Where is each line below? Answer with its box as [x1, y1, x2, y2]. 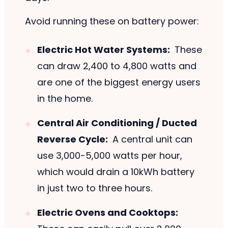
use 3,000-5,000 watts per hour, [37, 149, 182, 162]
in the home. [37, 92, 93, 105]
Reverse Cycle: [37, 133, 108, 146]
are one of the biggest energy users [37, 76, 201, 89]
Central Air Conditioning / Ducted [37, 117, 197, 130]
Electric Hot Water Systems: [37, 43, 170, 56]
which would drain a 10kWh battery [37, 165, 194, 179]
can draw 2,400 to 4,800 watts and [37, 60, 196, 73]
